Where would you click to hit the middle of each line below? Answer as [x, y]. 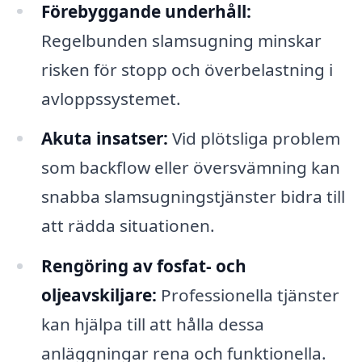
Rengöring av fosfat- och [143, 266]
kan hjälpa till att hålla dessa [152, 324]
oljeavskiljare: [99, 295]
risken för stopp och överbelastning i [187, 69]
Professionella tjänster [248, 295]
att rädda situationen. [128, 226]
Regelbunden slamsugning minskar [181, 40]
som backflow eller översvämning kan [190, 168]
